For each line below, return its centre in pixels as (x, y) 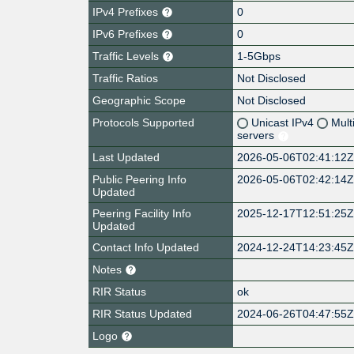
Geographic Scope (139, 100)
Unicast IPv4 (284, 122)
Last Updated (126, 157)
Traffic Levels (127, 56)
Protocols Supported (143, 122)
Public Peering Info (139, 179)
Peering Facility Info (142, 213)
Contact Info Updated (146, 247)
